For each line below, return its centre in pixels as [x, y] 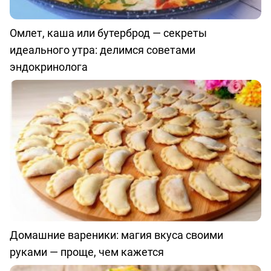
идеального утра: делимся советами [103, 49]
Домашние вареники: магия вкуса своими [116, 235]
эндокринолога [49, 66]
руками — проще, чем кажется [87, 252]
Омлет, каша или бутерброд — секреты [108, 32]
